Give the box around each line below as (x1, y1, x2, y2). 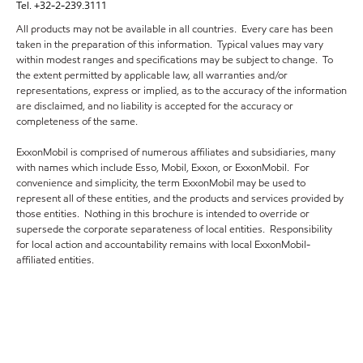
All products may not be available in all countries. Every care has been (16, 22, 333, 36)
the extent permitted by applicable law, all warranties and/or (16, 68, 288, 83)
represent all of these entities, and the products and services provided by (16, 191, 344, 206)
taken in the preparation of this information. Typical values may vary (16, 37, 323, 52)
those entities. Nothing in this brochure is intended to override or (16, 207, 310, 221)
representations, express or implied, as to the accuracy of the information (16, 83, 347, 98)
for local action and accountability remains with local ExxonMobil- (16, 237, 310, 252)
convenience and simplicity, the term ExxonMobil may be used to (16, 176, 305, 190)
